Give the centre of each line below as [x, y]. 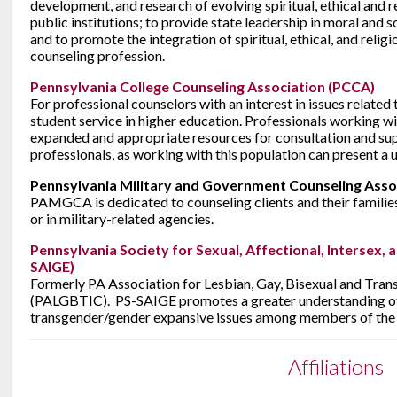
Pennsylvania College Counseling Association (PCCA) [202, 86]
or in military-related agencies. [122, 218]
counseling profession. [97, 55]
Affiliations [336, 366]
